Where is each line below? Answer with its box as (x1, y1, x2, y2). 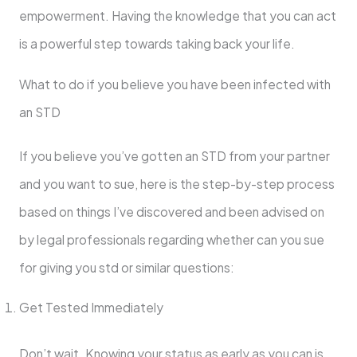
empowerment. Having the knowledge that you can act (18, 8, 336, 24)
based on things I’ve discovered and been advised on (18, 203, 324, 219)
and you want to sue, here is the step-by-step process (18, 175, 335, 191)
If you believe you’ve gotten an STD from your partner (18, 147, 330, 163)
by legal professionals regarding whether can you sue (18, 231, 324, 247)
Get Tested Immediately (18, 300, 166, 316)
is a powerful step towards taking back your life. (18, 36, 295, 52)
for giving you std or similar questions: (18, 259, 234, 275)
